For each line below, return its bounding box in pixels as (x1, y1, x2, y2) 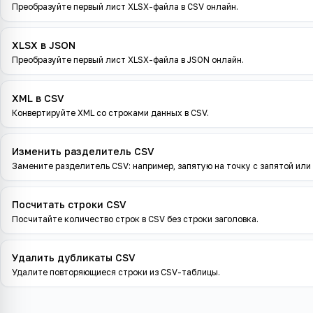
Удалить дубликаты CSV (12, 252, 136, 263)
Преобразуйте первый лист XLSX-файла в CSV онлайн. (12, 1, 238, 12)
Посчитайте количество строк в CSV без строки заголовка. (12, 214, 259, 224)
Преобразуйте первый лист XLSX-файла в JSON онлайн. (12, 54, 244, 65)
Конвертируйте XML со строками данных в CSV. (12, 108, 209, 118)
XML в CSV (12, 92, 64, 104)
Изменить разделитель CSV (12, 145, 154, 157)
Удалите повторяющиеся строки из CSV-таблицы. (12, 267, 220, 277)
